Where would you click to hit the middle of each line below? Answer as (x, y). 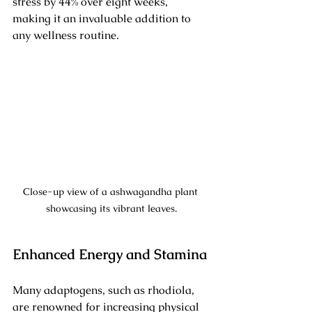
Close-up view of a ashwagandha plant (111, 192)
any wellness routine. (66, 36)
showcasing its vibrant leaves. (111, 209)
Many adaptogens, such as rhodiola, (105, 290)
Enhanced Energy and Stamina (110, 255)
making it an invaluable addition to (103, 19)
